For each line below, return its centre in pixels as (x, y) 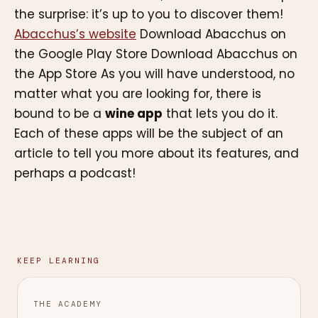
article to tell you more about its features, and (157, 154)
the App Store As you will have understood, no (154, 74)
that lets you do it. (220, 114)
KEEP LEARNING (59, 260)
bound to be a (60, 114)
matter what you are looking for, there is (138, 94)
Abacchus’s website (75, 34)
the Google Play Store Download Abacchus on (156, 54)
